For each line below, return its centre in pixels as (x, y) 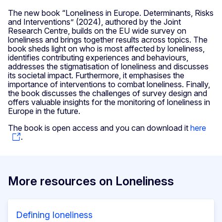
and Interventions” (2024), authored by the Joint (94, 22)
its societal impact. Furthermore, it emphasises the (96, 75)
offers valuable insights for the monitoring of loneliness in (109, 102)
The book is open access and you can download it (99, 128)
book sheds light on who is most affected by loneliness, (106, 48)
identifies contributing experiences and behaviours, (98, 57)
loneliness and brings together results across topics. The (108, 39)
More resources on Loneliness (91, 181)
